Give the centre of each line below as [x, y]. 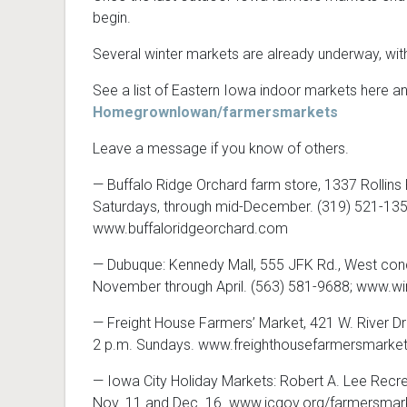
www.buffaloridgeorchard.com [190, 229]
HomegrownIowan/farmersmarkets [215, 113]
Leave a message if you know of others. [221, 149]
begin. [112, 18]
